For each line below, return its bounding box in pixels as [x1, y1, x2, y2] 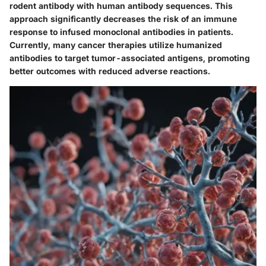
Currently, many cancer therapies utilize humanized [9, 39, 222, 50]
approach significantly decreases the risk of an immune [9, 13, 237, 24]
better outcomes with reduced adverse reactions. [9, 65, 210, 76]
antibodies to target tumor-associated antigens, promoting [9, 52, 250, 63]
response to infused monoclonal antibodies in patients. [9, 26, 233, 37]
